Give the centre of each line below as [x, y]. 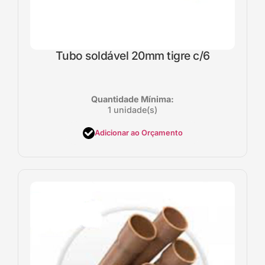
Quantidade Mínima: [132, 99]
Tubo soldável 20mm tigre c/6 [132, 55]
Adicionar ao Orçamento [138, 133]
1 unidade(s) [132, 109]
